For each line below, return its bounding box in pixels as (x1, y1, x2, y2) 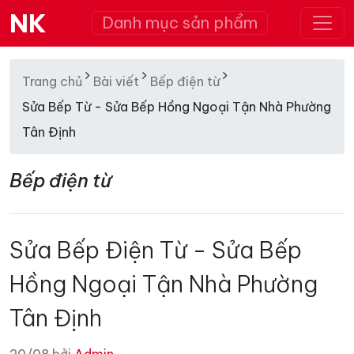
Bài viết (93, 73, 139, 89)
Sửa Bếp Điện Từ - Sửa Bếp (9, 235, 302, 265)
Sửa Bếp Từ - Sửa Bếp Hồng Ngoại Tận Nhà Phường (22, 99, 331, 115)
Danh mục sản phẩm (102, 13, 258, 32)
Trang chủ (22, 73, 82, 89)
